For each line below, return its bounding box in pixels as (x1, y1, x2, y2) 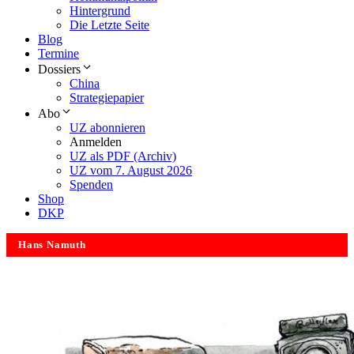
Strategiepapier (70, 91, 144, 105)
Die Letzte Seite (70, 18, 149, 32)
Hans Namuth (18, 239, 86, 251)
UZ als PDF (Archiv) (70, 149, 176, 164)
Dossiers (38, 62, 81, 77)
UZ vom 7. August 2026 (70, 164, 192, 178)
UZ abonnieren (70, 121, 145, 135)
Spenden (70, 178, 113, 192)
